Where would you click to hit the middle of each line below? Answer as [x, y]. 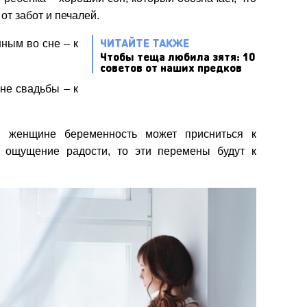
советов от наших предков [171, 68]
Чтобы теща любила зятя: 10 [177, 57]
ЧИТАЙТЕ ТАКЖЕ [145, 43]
